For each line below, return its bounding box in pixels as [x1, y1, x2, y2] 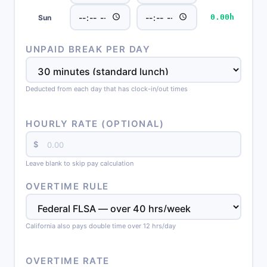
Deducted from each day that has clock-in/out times [26, 85, 188, 93]
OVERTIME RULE [26, 181, 109, 192]
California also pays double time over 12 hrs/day [26, 222, 176, 230]
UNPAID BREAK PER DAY [26, 44, 150, 55]
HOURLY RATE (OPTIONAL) [26, 118, 164, 129]
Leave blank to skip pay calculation [26, 159, 133, 167]
